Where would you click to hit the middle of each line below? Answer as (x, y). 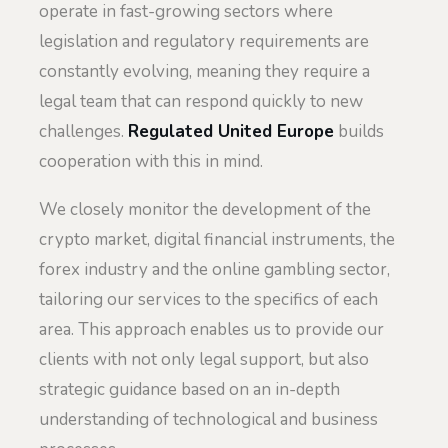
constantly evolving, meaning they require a (204, 72)
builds (359, 132)
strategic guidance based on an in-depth (189, 389)
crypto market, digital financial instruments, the (217, 239)
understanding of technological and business (208, 419)
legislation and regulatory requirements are (204, 42)
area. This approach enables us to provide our (211, 329)
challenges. (83, 132)
